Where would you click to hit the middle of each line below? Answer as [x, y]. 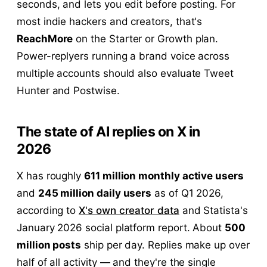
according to [48, 211]
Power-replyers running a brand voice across [123, 56]
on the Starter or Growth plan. [146, 39]
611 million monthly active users [164, 176]
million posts [49, 245]
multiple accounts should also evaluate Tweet [125, 74]
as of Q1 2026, [188, 193]
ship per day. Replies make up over [165, 245]
